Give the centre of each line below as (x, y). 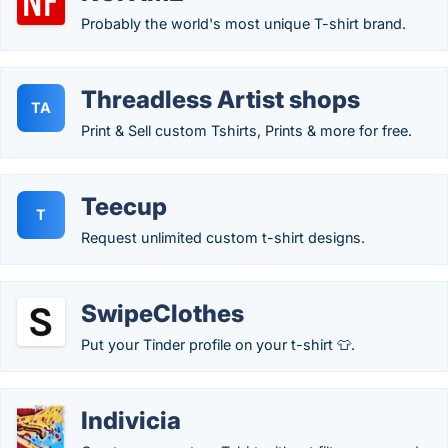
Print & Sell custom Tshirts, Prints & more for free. (246, 130)
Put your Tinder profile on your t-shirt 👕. (218, 344)
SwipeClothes (162, 313)
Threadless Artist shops (220, 99)
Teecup (124, 206)
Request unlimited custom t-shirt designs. (223, 237)
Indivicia (131, 420)
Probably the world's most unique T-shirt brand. (243, 23)
